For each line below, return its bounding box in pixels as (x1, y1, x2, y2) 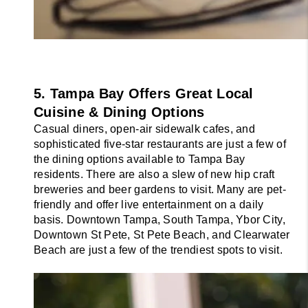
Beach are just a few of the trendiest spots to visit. (34, 243, 283, 256)
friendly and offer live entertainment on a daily (34, 198, 264, 210)
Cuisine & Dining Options (34, 104, 205, 120)
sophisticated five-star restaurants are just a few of (34, 137, 286, 150)
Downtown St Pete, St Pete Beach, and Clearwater (34, 228, 290, 241)
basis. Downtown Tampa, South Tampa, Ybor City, (34, 213, 285, 225)
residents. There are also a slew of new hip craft (34, 168, 275, 180)
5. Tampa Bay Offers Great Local (34, 85, 254, 101)
